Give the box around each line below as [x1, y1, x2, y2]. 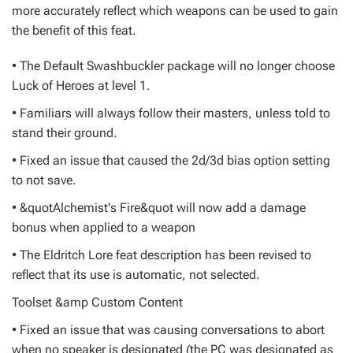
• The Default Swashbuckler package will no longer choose [12, 58, 335, 73]
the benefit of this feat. [12, 23, 136, 38]
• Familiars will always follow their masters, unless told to [12, 106, 330, 121]
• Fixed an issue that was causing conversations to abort [12, 322, 325, 337]
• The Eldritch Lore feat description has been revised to [12, 247, 311, 262]
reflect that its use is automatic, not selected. [12, 267, 260, 282]
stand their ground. [12, 125, 117, 140]
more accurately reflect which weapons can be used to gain [12, 3, 338, 18]
